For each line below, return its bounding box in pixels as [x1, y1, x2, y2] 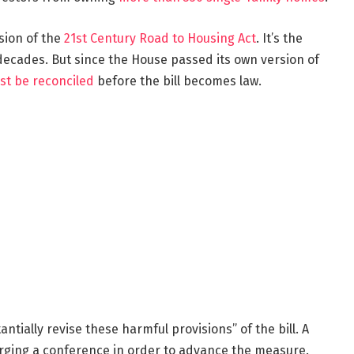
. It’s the [255, 30, 303, 46]
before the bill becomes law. [93, 73, 262, 88]
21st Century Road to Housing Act [63, 30, 256, 46]
